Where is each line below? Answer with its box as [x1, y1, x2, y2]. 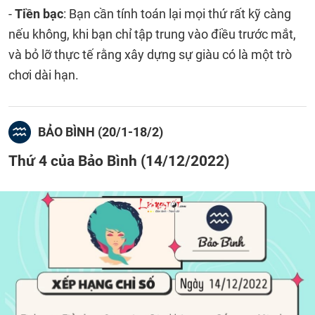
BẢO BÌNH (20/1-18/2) [38, 124, 163, 139]
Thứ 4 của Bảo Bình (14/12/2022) [8, 152, 229, 169]
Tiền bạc [15, 6, 63, 21]
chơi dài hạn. [8, 67, 82, 82]
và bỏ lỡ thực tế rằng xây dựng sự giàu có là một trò [8, 47, 292, 62]
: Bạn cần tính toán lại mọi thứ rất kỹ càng [63, 6, 291, 21]
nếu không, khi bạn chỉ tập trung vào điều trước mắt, [8, 27, 296, 41]
